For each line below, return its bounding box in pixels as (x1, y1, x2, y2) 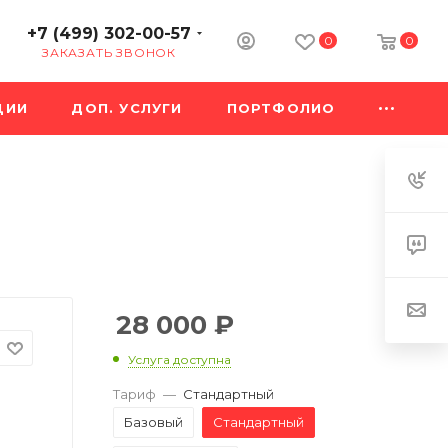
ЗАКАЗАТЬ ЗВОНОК (42, 45, 176, 60)
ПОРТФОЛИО (226, 100, 336, 116)
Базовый (124, 413, 183, 430)
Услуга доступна (128, 351, 231, 367)
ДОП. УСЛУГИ (71, 100, 183, 116)
